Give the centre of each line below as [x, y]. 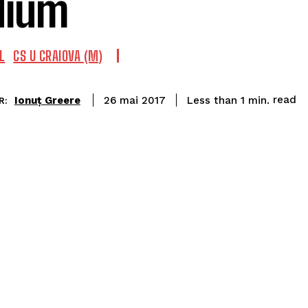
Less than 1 [216, 100]
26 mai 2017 [134, 101]
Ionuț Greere [47, 100]
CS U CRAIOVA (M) [58, 56]
